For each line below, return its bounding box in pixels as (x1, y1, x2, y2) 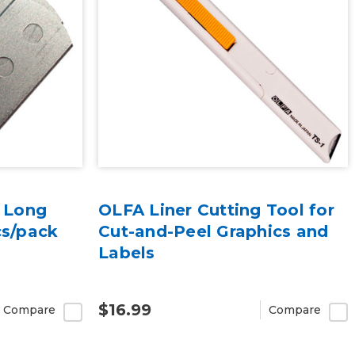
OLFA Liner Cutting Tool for (98, 200, 334, 220)
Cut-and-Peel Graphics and (98, 222, 329, 242)
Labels (98, 243, 155, 263)
